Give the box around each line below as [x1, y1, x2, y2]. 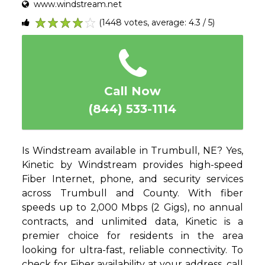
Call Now [104, 84, 161, 99]
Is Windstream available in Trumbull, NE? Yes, [22, 145, 243, 157]
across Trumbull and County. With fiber [22, 188, 243, 199]
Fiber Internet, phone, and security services [22, 173, 243, 185]
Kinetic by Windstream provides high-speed [22, 159, 243, 171]
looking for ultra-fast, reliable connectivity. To [22, 244, 243, 256]
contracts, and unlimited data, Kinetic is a [22, 216, 243, 228]
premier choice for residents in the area [22, 230, 243, 242]
